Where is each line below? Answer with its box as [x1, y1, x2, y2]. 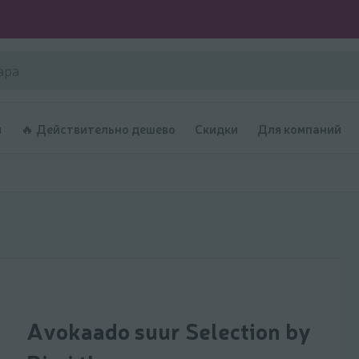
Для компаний [257, 119, 341, 137]
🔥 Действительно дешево [21, 119, 175, 137]
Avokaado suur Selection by [26, 314, 311, 345]
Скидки [195, 119, 238, 137]
